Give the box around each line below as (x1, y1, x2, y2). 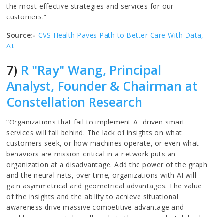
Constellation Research (6, 93, 143, 110)
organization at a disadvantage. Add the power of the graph (6, 159, 208, 169)
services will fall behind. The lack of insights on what (6, 127, 182, 137)
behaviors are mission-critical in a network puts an (6, 149, 176, 158)
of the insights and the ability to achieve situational (6, 191, 179, 201)
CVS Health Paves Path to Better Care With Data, (38, 30, 204, 40)
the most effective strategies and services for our (6, 1, 174, 11)
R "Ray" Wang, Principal (17, 61, 162, 78)
